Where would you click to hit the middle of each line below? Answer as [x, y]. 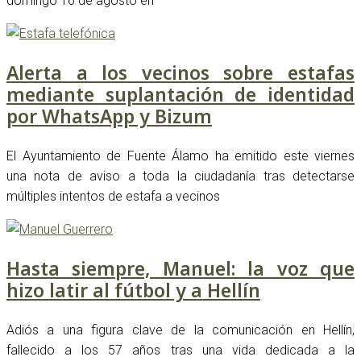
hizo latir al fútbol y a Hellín [133, 290]
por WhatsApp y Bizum [109, 116]
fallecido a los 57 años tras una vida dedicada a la [180, 350]
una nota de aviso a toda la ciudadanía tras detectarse [180, 176]
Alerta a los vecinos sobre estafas [180, 72]
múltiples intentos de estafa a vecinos [113, 196]
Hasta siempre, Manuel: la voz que [180, 268]
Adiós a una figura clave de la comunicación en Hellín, [180, 330]
